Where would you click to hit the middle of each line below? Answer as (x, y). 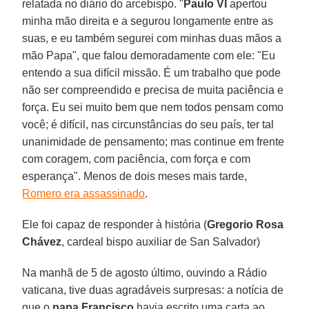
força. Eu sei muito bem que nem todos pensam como (153, 107)
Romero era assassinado (84, 193)
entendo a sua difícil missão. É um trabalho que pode (152, 72)
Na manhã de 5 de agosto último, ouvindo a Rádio (145, 272)
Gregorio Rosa (246, 224)
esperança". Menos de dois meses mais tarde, (135, 176)
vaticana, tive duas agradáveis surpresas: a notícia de (153, 290)
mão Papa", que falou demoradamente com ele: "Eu (149, 55)
